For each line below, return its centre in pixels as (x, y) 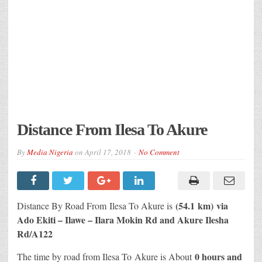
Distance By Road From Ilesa (73, 205)
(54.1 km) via (202, 205)
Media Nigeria (50, 152)
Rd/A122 (35, 233)
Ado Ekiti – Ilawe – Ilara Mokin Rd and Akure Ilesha (123, 219)
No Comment (159, 152)
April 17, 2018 (108, 152)
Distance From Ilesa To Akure (112, 129)
